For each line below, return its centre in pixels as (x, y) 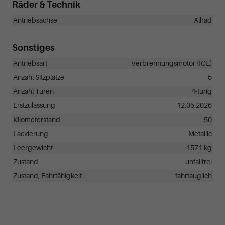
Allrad (203, 21)
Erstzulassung (34, 106)
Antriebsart (30, 64)
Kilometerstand (37, 120)
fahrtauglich (194, 176)
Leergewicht (33, 148)
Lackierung (31, 134)
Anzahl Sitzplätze (39, 78)
